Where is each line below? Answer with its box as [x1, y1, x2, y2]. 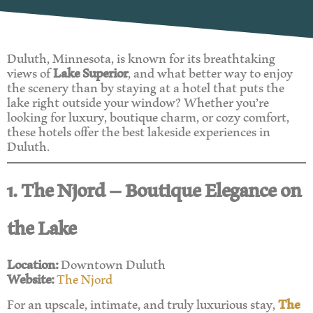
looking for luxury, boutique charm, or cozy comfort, [7, 99, 289, 132]
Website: [7, 261, 54, 295]
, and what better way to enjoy [128, 54, 293, 88]
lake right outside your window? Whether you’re [7, 84, 269, 117]
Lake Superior [53, 54, 128, 88]
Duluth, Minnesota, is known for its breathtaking [7, 40, 275, 73]
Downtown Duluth [58, 247, 166, 280]
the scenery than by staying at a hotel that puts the [7, 69, 284, 103]
